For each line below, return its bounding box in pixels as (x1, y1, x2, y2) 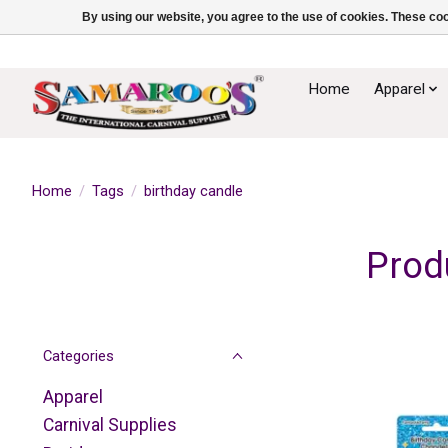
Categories (43, 347, 114, 365)
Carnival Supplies (43, 415, 177, 436)
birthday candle (143, 181, 243, 200)
